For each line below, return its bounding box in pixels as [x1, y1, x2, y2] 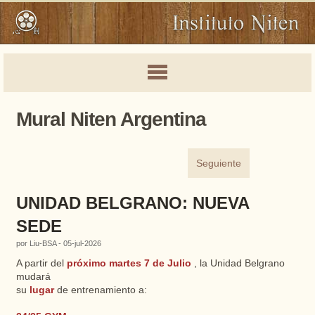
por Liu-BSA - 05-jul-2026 [15, 239, 101, 247]
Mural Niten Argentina [15, 108, 206, 130]
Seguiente [196, 158, 242, 169]
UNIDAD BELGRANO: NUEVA [15, 193, 249, 212]
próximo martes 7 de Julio [66, 258, 191, 269]
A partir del [15, 258, 67, 269]
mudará [15, 271, 51, 282]
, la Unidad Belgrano [193, 258, 285, 269]
